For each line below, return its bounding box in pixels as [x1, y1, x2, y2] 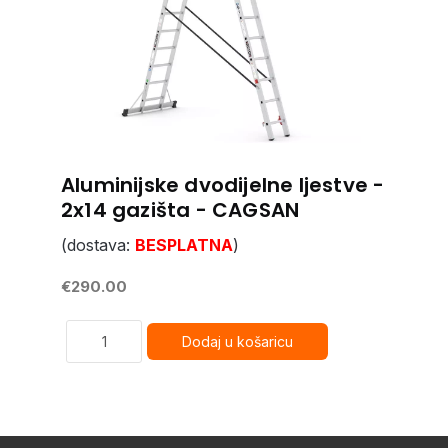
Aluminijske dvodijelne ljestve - [61, 171, 385, 199]
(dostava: [61, 235, 135, 255]
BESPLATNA [135, 235, 233, 255]
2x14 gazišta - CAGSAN [61, 196, 300, 224]
